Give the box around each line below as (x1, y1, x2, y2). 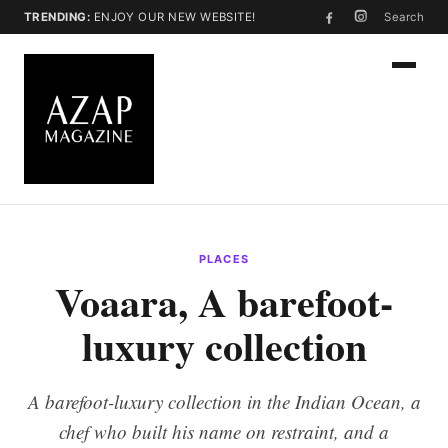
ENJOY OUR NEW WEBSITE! (90, 10, 256, 24)
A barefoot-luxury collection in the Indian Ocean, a (27, 389, 421, 414)
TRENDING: (24, 10, 91, 24)
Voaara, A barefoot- (55, 272, 393, 331)
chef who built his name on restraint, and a (59, 419, 389, 444)
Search (384, 10, 424, 24)
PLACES (198, 252, 250, 266)
